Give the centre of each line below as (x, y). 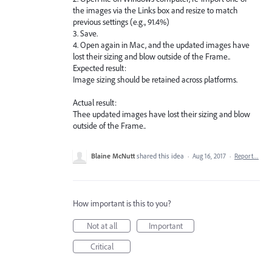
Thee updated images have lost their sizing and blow (161, 114)
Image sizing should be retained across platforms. (155, 79)
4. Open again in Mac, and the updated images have (161, 45)
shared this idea (161, 156)
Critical (102, 247)
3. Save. (85, 33)
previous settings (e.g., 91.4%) (121, 22)
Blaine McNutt (113, 156)
